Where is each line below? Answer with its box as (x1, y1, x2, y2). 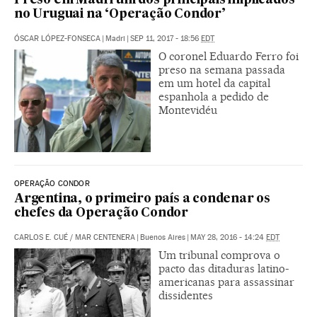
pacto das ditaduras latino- (158, 262, 289, 275)
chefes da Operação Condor (14, 207, 189, 219)
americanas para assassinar (158, 275, 294, 289)
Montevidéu (158, 103, 217, 117)
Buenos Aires (140, 233, 185, 242)
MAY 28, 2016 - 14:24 (190, 233, 266, 242)
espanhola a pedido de (158, 90, 269, 104)
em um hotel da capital (158, 76, 270, 91)
